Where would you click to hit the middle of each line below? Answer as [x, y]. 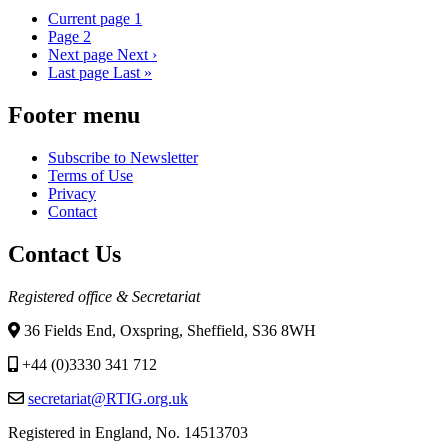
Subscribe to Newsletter [123, 157]
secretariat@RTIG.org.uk [108, 398]
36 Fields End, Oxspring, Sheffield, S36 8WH [168, 330]
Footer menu [74, 114]
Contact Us [64, 253]
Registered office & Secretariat [104, 296]
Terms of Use [90, 175]
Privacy [72, 193]
